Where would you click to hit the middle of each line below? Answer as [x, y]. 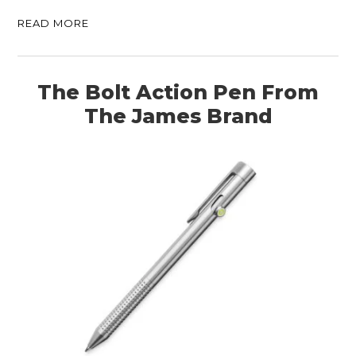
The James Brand [178, 116]
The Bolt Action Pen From [178, 92]
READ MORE [54, 23]
